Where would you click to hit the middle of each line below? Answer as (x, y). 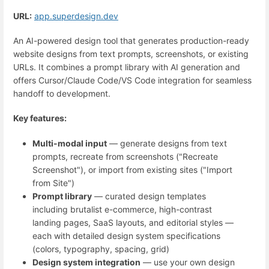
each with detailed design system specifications (126, 235)
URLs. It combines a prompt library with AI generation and (127, 67)
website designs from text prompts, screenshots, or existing (131, 54)
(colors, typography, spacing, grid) (101, 249)
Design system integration (86, 262)
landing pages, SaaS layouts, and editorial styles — (133, 222)
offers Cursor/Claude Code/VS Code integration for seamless (132, 80)
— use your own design (188, 262)
